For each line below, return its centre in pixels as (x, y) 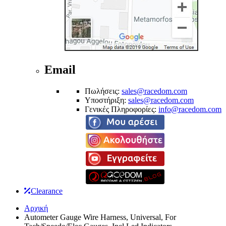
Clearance (47, 191)
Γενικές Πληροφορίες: (122, 109)
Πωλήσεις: (103, 91)
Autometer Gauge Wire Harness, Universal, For (100, 217)
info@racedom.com (190, 109)
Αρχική (36, 208)
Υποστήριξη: (106, 100)
